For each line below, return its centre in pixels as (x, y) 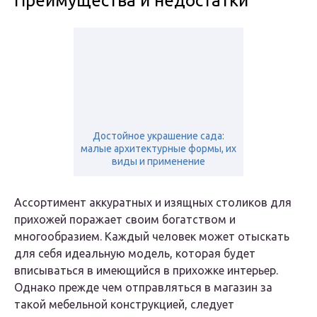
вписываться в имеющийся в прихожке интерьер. (146, 271)
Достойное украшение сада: (158, 136)
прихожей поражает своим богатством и (125, 220)
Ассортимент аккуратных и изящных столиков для (153, 203)
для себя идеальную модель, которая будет (135, 254)
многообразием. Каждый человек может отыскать (152, 237)
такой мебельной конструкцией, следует (124, 305)
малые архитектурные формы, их (158, 149)
